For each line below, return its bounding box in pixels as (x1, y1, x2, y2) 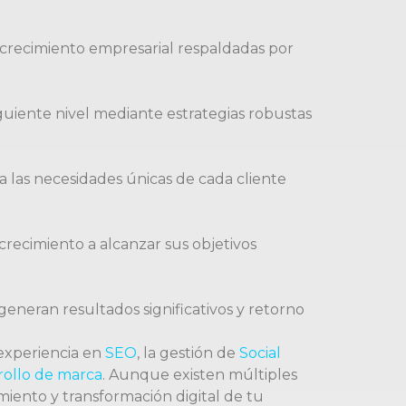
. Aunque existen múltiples (102, 366, 297, 384)
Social (239, 344, 281, 362)
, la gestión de (137, 344, 239, 362)
